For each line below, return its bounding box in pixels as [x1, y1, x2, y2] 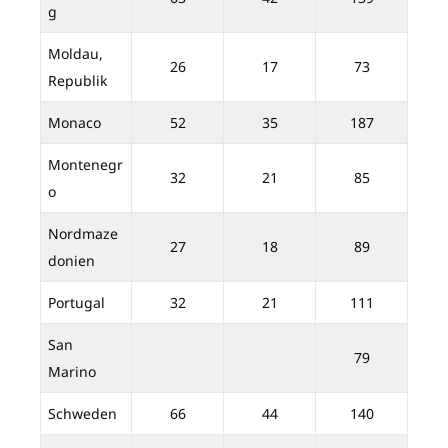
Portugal [48, 293, 105, 313]
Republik [48, 71, 107, 91]
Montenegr [48, 155, 123, 175]
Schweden [48, 404, 117, 424]
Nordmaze [48, 224, 118, 244]
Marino [48, 362, 96, 382]
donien [48, 251, 95, 271]
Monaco [48, 113, 101, 133]
